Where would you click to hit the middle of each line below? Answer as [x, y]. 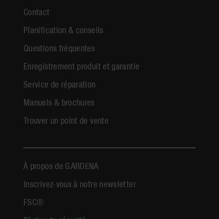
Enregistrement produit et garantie [82, 66]
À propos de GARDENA [61, 166]
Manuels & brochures [59, 102]
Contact [37, 12]
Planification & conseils [64, 30]
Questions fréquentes [59, 48]
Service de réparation [60, 84]
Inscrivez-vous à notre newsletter [80, 184]
